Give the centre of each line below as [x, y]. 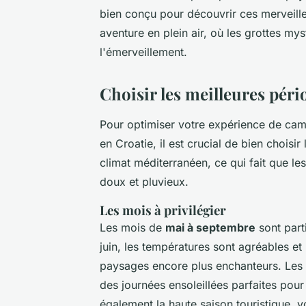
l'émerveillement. [143, 52]
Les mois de [133, 227]
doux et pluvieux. [144, 181]
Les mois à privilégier [163, 210]
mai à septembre [210, 227]
